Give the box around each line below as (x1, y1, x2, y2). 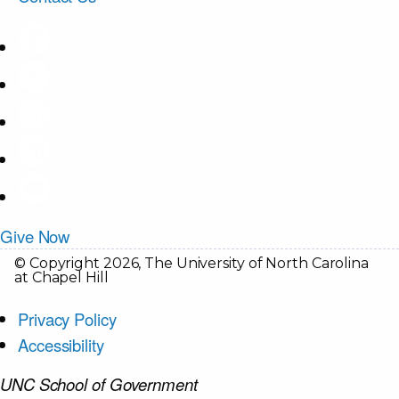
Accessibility (18, 333, 104, 357)
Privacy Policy (18, 307, 117, 331)
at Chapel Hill (14, 269, 109, 287)
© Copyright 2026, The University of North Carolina (14, 255, 369, 273)
